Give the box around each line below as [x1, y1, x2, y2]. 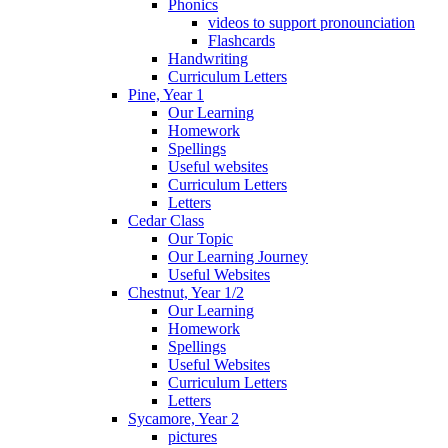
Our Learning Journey [168, 248, 308, 266]
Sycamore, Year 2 [128, 410, 239, 428]
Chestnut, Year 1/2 [128, 284, 244, 302]
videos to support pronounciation [208, 14, 415, 32]
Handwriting [168, 50, 248, 68]
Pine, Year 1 [128, 86, 204, 104]
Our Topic [168, 230, 233, 248]
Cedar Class [128, 212, 204, 230]
